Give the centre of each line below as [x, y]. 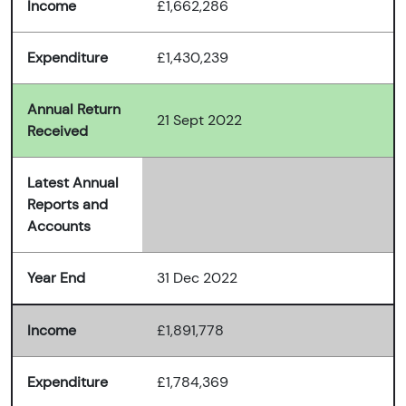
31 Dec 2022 [197, 278]
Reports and [68, 205]
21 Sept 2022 [199, 121]
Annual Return [74, 110]
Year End [56, 278]
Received [58, 131]
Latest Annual [73, 183]
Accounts [59, 227]
